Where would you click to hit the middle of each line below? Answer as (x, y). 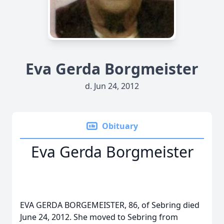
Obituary (120, 126)
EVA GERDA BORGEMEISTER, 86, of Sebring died (110, 205)
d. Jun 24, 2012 (112, 86)
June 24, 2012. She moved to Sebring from (99, 217)
